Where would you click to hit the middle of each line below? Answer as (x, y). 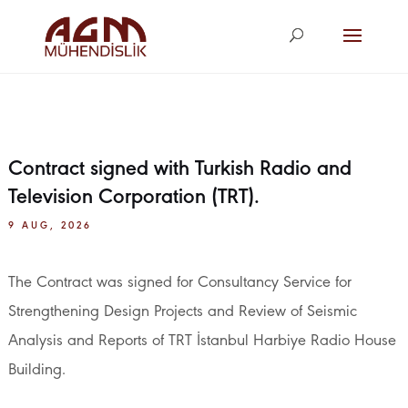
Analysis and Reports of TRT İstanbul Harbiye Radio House (202, 342)
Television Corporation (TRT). (133, 198)
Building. (36, 371)
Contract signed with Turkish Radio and (179, 169)
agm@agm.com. (48, 16)
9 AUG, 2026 (50, 226)
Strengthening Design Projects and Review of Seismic (182, 312)
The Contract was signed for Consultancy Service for (179, 283)
